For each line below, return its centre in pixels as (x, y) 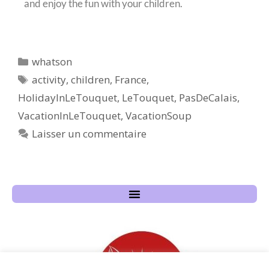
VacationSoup (159, 115)
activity (49, 79)
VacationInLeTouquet (69, 115)
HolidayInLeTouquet (68, 97)
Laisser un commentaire (89, 133)
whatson (52, 61)
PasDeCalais (208, 97)
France (131, 79)
